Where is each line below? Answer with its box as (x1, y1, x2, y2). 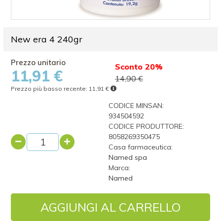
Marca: (108, 163, 130, 172)
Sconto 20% (115, 62, 163, 72)
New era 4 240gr (11, 34, 83, 45)
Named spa (108, 153, 147, 162)
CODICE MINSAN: (108, 101, 164, 110)
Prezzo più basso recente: (11, 85, 89, 92)
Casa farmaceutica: (108, 143, 173, 151)
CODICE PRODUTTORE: (108, 122, 184, 131)
